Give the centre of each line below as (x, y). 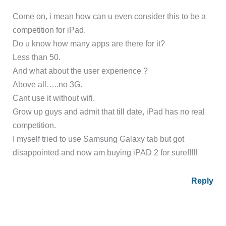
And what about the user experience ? (80, 71)
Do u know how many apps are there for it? (89, 44)
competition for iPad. (49, 30)
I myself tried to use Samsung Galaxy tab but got (99, 139)
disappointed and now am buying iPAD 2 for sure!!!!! (105, 153)
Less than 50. (37, 57)
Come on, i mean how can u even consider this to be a (109, 16)
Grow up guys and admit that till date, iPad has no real (109, 112)
